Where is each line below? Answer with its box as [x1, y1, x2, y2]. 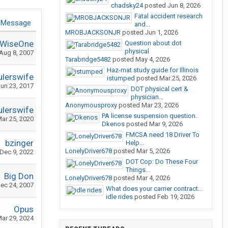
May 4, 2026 [135, 55, 170, 63]
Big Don [4, 171, 34, 181]
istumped [107, 74, 135, 82]
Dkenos [102, 120, 125, 128]
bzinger [5, 138, 34, 148]
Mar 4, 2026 [136, 174, 170, 182]
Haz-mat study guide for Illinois [107, 66, 198, 74]
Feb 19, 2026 [157, 193, 194, 201]
